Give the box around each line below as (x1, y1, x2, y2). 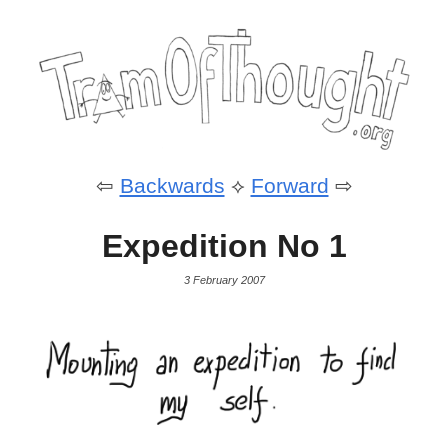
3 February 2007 (183, 274, 265, 287)
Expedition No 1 (101, 227, 347, 264)
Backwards (119, 173, 225, 197)
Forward (250, 173, 329, 197)
